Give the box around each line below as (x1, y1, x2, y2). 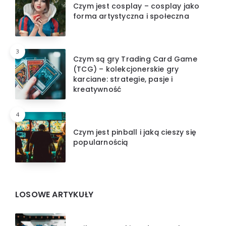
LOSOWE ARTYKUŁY (15, 188, 93, 200)
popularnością (73, 137, 128, 147)
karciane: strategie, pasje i (73, 74, 173, 84)
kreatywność (73, 84, 122, 94)
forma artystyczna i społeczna (73, 11, 189, 21)
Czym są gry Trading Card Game (73, 53, 197, 64)
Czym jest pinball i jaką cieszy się (73, 127, 196, 137)
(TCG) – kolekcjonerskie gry (73, 64, 179, 74)
